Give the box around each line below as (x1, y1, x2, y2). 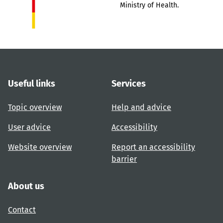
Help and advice (111, 103, 171, 112)
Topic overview (8, 103, 62, 112)
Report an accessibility (111, 142, 195, 152)
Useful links (8, 78, 55, 90)
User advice (8, 122, 51, 132)
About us (8, 181, 44, 192)
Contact (8, 205, 36, 215)
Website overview (8, 142, 72, 152)
